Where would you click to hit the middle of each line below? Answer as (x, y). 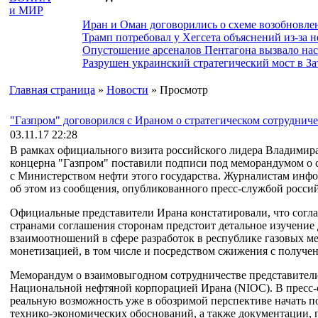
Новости (127, 90)
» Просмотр (178, 90)
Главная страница (52, 90)
